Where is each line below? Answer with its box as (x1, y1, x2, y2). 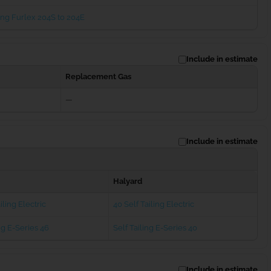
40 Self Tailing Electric (113, 200, 194, 209)
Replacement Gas (65, 72, 131, 82)
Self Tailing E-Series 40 (113, 223, 197, 233)
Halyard (113, 177, 142, 186)
